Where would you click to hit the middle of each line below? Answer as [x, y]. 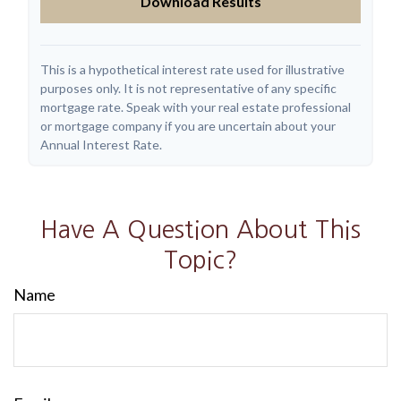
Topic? [200, 260]
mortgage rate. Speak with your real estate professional [196, 107]
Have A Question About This [200, 229]
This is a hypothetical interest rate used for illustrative [192, 69]
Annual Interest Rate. [101, 144]
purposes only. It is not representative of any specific [188, 88]
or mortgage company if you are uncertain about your [188, 125]
